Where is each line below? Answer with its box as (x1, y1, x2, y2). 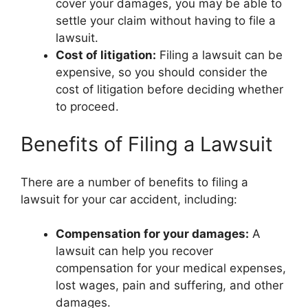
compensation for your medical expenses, (56, 261, 286, 276)
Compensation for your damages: (56, 227, 249, 241)
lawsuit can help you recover (56, 244, 213, 258)
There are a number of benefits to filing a (21, 175, 248, 189)
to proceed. (56, 99, 119, 113)
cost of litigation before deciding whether (56, 82, 283, 96)
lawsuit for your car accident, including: (21, 192, 237, 206)
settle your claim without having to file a (56, 13, 276, 27)
